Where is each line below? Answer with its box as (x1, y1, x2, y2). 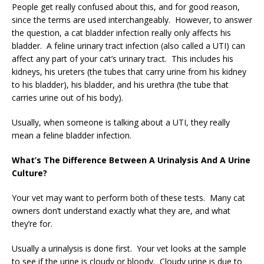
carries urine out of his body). (12, 91, 128, 103)
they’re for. (12, 217, 52, 229)
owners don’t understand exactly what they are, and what (12, 204, 230, 216)
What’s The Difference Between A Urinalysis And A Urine (12, 154, 250, 166)
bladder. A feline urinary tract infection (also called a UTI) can (12, 39, 245, 51)
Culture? (12, 167, 47, 179)
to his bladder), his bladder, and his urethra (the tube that (12, 78, 229, 90)
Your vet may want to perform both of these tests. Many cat (12, 192, 245, 203)
